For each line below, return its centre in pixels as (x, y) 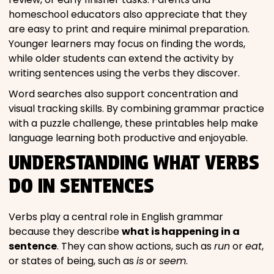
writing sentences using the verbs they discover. (124, 73)
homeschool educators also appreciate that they (128, 15)
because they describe (65, 231)
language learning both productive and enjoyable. (128, 138)
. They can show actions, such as (135, 246)
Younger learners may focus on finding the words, (127, 44)
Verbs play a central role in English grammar (116, 217)
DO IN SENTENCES (81, 186)
